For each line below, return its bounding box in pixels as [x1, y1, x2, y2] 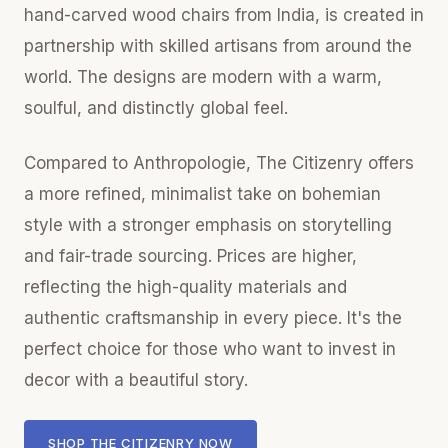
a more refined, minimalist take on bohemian [24, 184, 381, 204]
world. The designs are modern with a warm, [24, 67, 382, 87]
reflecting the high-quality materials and [24, 277, 347, 297]
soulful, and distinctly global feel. [24, 98, 288, 118]
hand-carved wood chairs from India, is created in [24, 5, 424, 25]
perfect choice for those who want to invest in [24, 339, 396, 359]
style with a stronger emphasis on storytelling [24, 215, 392, 235]
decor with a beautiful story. [24, 370, 248, 390]
